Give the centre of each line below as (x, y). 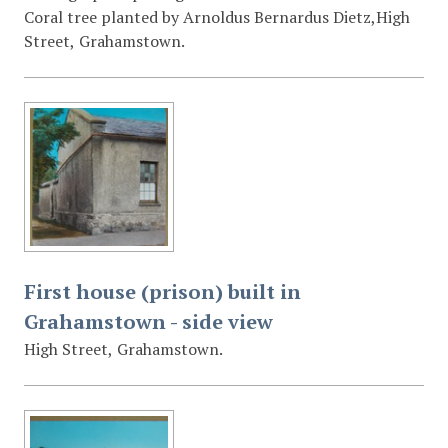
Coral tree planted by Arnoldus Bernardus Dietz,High (217, 16)
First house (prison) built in (162, 292)
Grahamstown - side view (148, 322)
